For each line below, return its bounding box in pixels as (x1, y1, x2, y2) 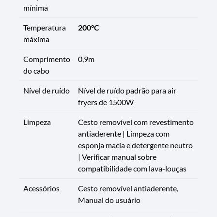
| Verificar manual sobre (78, 152, 156, 162)
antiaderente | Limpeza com (78, 129, 170, 139)
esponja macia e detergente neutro (78, 140, 193, 150)
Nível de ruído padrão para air (78, 86, 176, 95)
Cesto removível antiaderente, (78, 184, 178, 193)
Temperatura (23, 23, 66, 32)
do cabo (23, 66, 49, 76)
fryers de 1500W (78, 97, 134, 107)
